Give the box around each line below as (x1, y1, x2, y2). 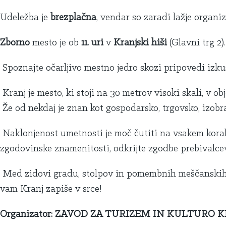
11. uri (81, 38, 103, 48)
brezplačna (50, 13, 96, 23)
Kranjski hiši (114, 38, 167, 48)
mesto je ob (32, 38, 79, 48)
